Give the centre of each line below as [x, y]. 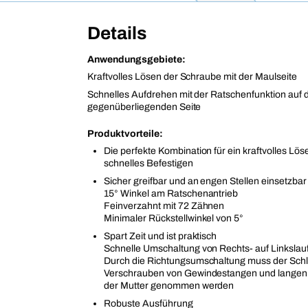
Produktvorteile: [125, 134]
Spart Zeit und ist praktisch [161, 236]
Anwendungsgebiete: [136, 60]
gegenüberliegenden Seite [144, 107]
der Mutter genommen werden [169, 286]
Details [117, 33]
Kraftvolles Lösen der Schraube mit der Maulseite [192, 77]
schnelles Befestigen [148, 164]
